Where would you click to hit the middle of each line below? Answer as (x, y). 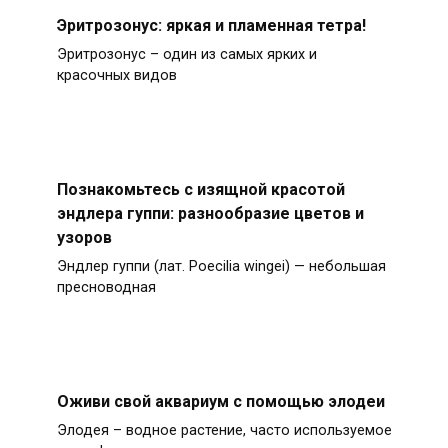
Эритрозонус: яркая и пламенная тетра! (211, 25)
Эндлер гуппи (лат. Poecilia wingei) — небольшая (221, 267)
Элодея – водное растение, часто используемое (224, 431)
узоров (84, 237)
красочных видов (116, 76)
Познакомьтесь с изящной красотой (200, 189)
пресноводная (106, 288)
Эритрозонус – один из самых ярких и (186, 55)
